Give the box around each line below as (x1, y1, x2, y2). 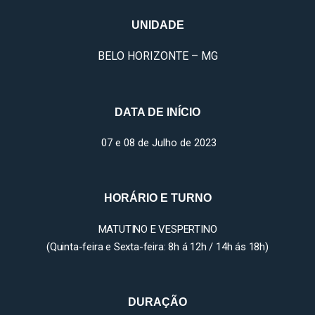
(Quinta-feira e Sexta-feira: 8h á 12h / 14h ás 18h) (46, 240, 269, 253)
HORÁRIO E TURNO (103, 192, 212, 205)
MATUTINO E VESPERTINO (98, 222, 217, 236)
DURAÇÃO (128, 295, 187, 308)
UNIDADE (131, 19, 184, 31)
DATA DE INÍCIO (115, 105, 200, 118)
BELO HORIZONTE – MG (97, 49, 218, 63)
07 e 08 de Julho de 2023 (98, 136, 217, 149)
